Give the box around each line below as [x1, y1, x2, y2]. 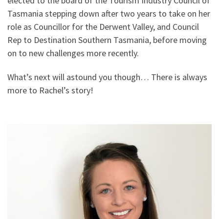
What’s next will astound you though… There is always [7, 71, 207, 83]
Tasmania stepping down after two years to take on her [7, 7, 210, 19]
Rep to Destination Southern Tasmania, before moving [7, 34, 207, 45]
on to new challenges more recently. [7, 47, 139, 59]
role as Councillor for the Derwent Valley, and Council [7, 21, 199, 32]
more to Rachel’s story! [7, 85, 93, 96]
